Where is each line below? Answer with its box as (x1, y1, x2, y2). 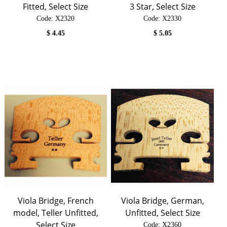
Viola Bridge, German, (121, 195, 204, 207)
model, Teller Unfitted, (13, 207, 98, 219)
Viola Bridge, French (17, 195, 94, 207)
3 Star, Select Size (129, 1, 196, 13)
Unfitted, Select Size (125, 207, 200, 219)
